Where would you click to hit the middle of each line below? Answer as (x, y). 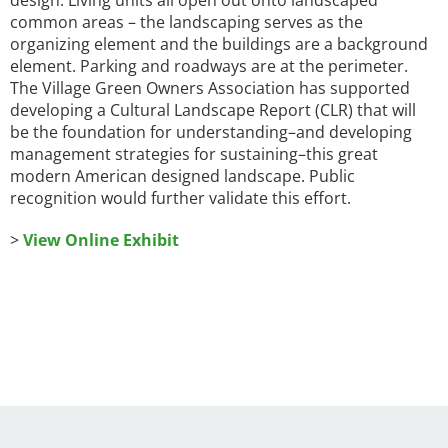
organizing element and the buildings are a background (219, 44)
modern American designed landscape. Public (182, 176)
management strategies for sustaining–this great (194, 154)
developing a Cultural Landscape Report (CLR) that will (213, 110)
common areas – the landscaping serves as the (186, 22)
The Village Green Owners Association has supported (210, 88)
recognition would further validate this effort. (180, 198)
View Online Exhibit (101, 240)
